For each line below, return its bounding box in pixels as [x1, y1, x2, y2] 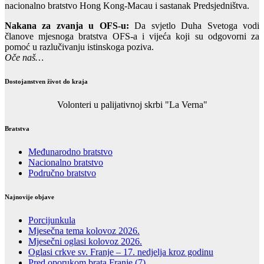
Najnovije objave [5, 193, 54, 200]
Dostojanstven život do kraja [5, 77, 88, 85]
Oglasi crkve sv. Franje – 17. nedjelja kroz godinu [28, 246, 213, 257]
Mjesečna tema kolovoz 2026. [28, 225, 140, 236]
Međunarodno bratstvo [28, 146, 113, 157]
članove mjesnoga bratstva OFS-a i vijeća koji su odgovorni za [5, 31, 259, 41]
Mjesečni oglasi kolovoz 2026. [28, 236, 142, 246]
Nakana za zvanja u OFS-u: [5, 20, 129, 31]
